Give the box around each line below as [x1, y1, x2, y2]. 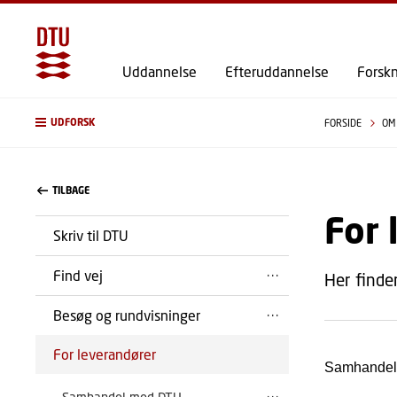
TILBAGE [52, 184, 90, 197]
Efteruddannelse [225, 63, 329, 80]
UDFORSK [51, 116, 95, 128]
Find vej [53, 267, 103, 284]
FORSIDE [323, 117, 364, 128]
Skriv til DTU [53, 227, 128, 244]
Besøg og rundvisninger [53, 307, 200, 323]
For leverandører [53, 346, 156, 362]
